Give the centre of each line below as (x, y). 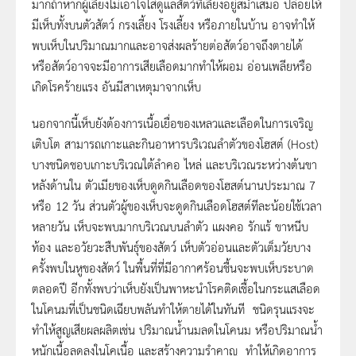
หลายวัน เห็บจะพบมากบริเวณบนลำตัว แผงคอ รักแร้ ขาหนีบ (170, 226)
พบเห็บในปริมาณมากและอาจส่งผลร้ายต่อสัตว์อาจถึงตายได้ (167, 44)
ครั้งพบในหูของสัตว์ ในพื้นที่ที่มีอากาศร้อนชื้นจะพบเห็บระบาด (173, 267)
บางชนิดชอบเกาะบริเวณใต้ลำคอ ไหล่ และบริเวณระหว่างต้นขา (174, 164)
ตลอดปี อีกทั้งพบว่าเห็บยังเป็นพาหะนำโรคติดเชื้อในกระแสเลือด (176, 288)
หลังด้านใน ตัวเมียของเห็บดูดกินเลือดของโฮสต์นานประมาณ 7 (174, 184)
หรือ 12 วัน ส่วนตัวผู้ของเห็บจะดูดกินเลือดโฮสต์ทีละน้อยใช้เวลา (177, 205)
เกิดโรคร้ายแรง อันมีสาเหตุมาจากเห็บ (116, 86)
